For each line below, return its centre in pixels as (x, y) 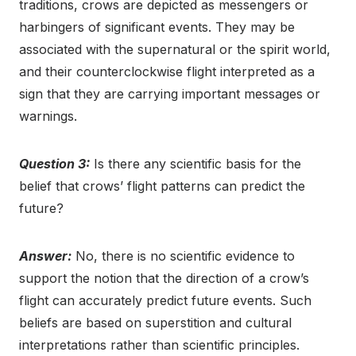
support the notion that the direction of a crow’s (164, 279)
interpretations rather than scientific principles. (159, 345)
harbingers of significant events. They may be (157, 27)
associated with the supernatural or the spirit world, (175, 50)
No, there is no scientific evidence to (183, 256)
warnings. (48, 116)
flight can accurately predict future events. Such (165, 301)
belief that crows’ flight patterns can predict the (162, 186)
